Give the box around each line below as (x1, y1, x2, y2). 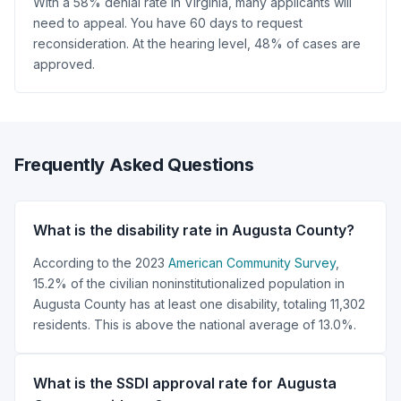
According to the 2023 (33, 254, 168, 270)
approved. (33, 55, 95, 72)
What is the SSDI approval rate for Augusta (33, 373, 337, 392)
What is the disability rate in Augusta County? (33, 220, 354, 239)
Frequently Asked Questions (14, 153, 254, 175)
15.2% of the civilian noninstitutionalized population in (33, 275, 345, 291)
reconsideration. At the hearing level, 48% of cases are (33, 35, 361, 51)
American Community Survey (168, 254, 336, 270)
